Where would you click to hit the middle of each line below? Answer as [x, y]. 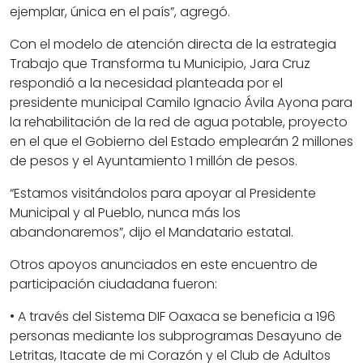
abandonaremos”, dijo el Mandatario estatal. [152, 233]
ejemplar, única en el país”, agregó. [120, 12]
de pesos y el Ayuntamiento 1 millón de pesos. [154, 161]
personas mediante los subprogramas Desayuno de [176, 336]
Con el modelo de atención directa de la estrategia [173, 45]
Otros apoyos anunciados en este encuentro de [164, 265]
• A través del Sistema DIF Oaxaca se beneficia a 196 [173, 317]
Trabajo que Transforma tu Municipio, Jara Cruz [160, 64]
